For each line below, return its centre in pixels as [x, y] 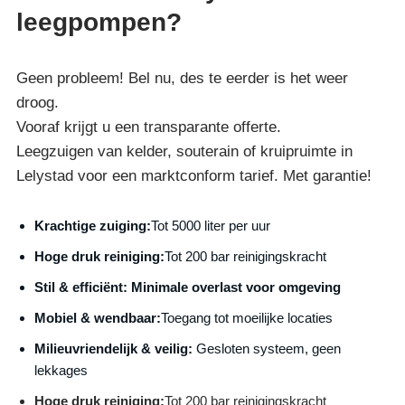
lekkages [61, 370]
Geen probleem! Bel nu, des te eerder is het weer [183, 78]
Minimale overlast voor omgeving [235, 287]
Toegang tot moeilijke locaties [247, 317]
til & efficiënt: [86, 287]
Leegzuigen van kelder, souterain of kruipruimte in [185, 151]
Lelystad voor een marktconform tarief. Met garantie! [194, 175]
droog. [38, 102]
